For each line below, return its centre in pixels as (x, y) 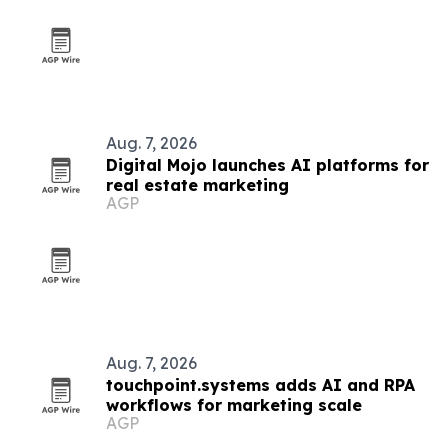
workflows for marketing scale (234, 405)
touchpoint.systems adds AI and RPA (260, 385)
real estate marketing (197, 185)
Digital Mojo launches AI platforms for (267, 165)
